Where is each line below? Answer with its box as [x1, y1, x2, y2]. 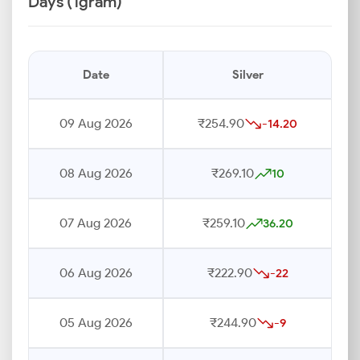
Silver [231, 67, 264, 82]
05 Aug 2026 [59, 315, 133, 330]
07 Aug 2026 [59, 215, 132, 231]
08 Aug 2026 [59, 166, 133, 181]
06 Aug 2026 [59, 265, 133, 280]
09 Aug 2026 [59, 116, 133, 131]
